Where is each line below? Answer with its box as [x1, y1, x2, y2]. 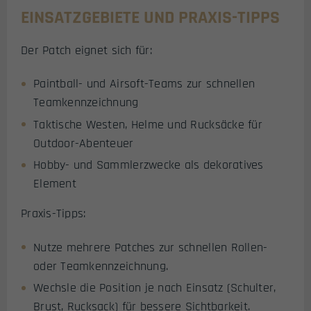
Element [33, 176, 76, 192]
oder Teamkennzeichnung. [33, 258, 169, 274]
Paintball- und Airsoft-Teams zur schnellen [33, 76, 255, 92]
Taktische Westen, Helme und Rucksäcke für [33, 116, 262, 133]
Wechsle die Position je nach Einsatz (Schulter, [33, 280, 276, 296]
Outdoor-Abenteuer [33, 135, 134, 151]
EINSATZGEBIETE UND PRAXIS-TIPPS [21, 6, 280, 29]
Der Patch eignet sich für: [21, 42, 152, 58]
